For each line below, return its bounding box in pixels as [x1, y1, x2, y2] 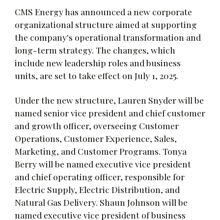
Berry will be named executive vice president [15, 158, 191, 169]
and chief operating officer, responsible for [15, 170, 185, 182]
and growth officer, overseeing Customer [15, 119, 179, 131]
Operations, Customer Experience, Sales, [15, 132, 177, 144]
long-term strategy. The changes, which [15, 44, 175, 55]
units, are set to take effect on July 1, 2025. [15, 69, 178, 81]
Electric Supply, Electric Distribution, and [15, 183, 180, 195]
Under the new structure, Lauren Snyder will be [15, 94, 204, 106]
